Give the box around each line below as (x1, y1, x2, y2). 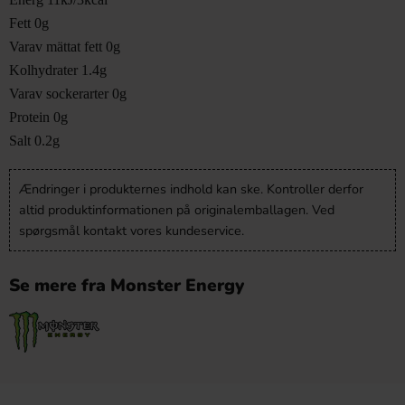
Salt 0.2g (9, 133, 60, 148)
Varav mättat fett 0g (9, 39, 120, 54)
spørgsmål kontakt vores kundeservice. (19, 221, 244, 240)
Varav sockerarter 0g (9, 86, 127, 101)
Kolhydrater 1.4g (9, 62, 107, 78)
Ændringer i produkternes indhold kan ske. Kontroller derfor (19, 180, 363, 198)
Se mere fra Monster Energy (9, 274, 244, 297)
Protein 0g (9, 109, 68, 125)
